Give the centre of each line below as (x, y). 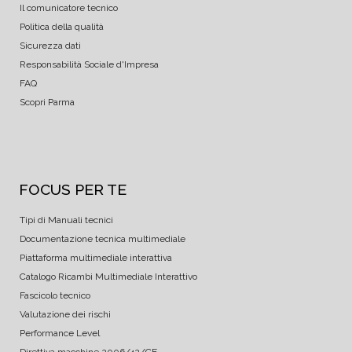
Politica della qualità (62, 26)
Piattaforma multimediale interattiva (96, 257)
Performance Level (60, 333)
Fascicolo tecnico (55, 295)
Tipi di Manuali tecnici (66, 220)
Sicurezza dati (50, 45)
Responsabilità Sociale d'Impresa (89, 64)
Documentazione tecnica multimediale (103, 238)
